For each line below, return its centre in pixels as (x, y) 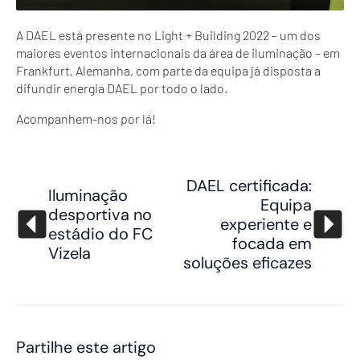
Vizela (70, 253)
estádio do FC (100, 233)
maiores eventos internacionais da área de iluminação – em (178, 52)
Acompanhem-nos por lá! (86, 118)
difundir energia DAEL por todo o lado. (122, 88)
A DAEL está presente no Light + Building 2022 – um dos (168, 35)
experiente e (266, 224)
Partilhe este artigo (86, 347)
